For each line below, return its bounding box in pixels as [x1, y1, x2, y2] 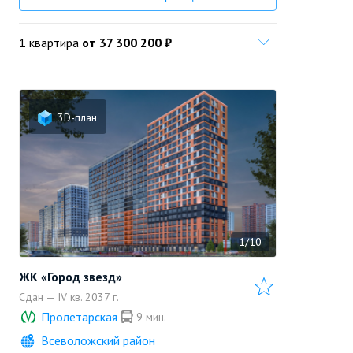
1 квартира [19, 35, 79, 50]
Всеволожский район [41, 333, 155, 348]
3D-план [58, 110, 97, 124]
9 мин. [136, 310, 166, 324]
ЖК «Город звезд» [19, 269, 122, 284]
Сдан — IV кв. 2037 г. [19, 290, 119, 304]
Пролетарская [41, 309, 117, 325]
